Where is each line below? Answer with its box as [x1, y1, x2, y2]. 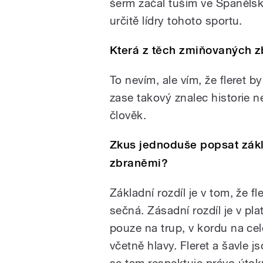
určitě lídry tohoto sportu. [110, 14, 242, 27]
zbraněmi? [110, 156, 168, 170]
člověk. [110, 108, 147, 122]
